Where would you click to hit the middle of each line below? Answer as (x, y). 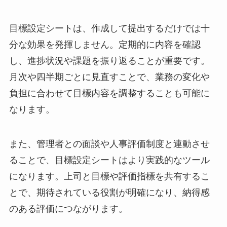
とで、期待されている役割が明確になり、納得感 (109, 193)
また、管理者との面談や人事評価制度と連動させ (109, 144)
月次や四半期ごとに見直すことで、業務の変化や (109, 77)
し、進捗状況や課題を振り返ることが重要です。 (109, 61)
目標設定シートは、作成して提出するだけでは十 (109, 29)
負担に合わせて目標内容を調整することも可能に (109, 93)
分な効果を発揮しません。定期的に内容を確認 (105, 45)
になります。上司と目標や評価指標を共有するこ (109, 177)
